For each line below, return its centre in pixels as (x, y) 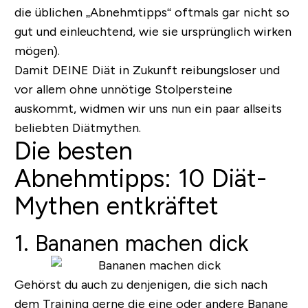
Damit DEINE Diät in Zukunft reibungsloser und (147, 70)
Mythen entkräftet (116, 206)
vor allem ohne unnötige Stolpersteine (123, 90)
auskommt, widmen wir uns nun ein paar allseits (148, 109)
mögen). (37, 51)
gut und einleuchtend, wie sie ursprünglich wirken (153, 32)
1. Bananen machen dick (131, 244)
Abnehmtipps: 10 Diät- (140, 179)
